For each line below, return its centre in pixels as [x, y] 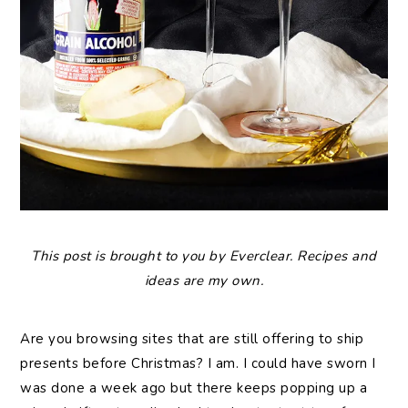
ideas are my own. [204, 281]
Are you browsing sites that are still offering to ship [192, 339]
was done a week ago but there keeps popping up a [194, 388]
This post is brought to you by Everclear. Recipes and [204, 256]
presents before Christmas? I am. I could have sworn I [198, 364]
